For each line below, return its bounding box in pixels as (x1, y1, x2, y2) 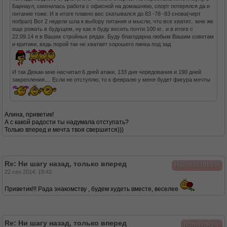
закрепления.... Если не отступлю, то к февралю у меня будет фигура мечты (12, 77, 210, 83)
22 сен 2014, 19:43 (5, 169, 52, 175)
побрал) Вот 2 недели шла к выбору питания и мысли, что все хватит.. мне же (12, 18, 213, 24)
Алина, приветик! (5, 111, 54, 118)
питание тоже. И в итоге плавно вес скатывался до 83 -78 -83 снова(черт (12, 11, 201, 17)
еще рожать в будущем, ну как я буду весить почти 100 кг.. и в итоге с (12, 26, 193, 32)
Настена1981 (175, 162, 214, 169)
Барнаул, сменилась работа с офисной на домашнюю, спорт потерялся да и (12, 3, 210, 9)
